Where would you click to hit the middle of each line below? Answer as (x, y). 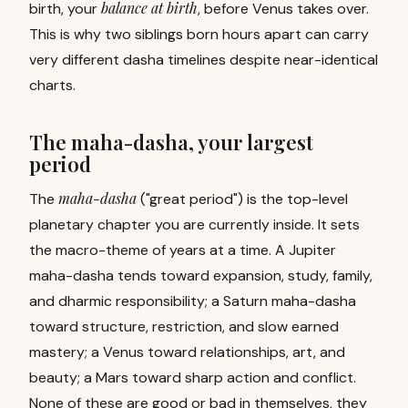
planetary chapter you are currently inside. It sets (194, 224)
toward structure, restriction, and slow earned (184, 326)
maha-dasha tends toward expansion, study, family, (201, 275)
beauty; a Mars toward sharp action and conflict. (193, 377)
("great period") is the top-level (244, 199)
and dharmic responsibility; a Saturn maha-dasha (193, 301)
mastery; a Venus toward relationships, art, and (187, 352)
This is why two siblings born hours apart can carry (199, 34)
